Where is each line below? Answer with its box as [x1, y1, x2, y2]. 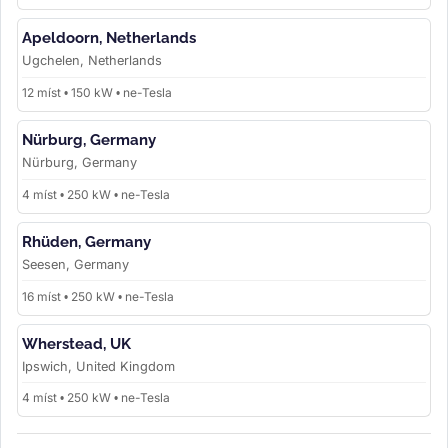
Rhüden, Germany [22, 232, 151, 251]
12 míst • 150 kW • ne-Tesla [22, 85, 172, 101]
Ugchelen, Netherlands [22, 53, 162, 69]
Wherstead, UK [22, 334, 131, 353]
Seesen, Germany [22, 256, 129, 272]
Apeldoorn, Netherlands [22, 29, 196, 48]
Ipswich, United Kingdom [22, 358, 175, 374]
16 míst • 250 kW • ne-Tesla [22, 288, 174, 304]
